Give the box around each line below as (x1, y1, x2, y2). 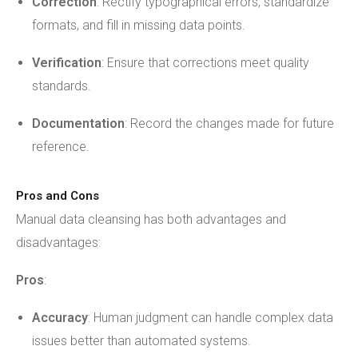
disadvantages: (16, 235, 101, 250)
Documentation (32, 116, 125, 131)
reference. (32, 139, 89, 154)
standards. (32, 78, 91, 93)
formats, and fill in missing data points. (32, 18, 245, 33)
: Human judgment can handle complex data (88, 310, 333, 325)
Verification (32, 55, 101, 70)
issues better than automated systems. (32, 333, 251, 348)
